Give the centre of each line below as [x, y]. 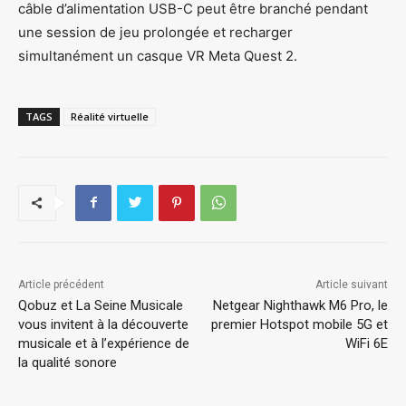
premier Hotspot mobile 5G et [299, 324]
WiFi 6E [366, 343]
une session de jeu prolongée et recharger [155, 32]
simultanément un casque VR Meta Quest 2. [158, 55]
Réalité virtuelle [110, 116]
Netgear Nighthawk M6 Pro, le [300, 305]
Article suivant [351, 284]
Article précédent [61, 284]
